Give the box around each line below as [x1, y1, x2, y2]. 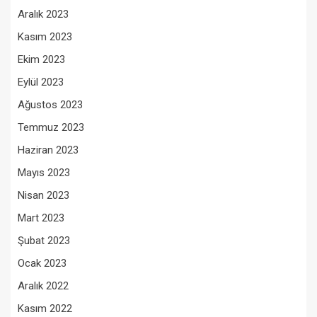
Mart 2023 [18, 211, 64, 224]
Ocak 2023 [18, 256, 67, 270]
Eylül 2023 [18, 75, 64, 88]
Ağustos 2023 [18, 98, 83, 111]
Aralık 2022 [18, 279, 69, 292]
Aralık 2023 [18, 7, 69, 21]
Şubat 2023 [18, 234, 70, 247]
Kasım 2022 [18, 301, 72, 315]
